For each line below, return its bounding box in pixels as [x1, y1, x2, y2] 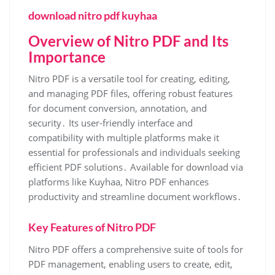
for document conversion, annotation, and [28, 101, 207, 114]
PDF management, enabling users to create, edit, [28, 257, 233, 270]
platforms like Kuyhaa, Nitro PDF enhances [28, 175, 209, 188]
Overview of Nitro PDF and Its [28, 31, 228, 50]
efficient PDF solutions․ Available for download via [28, 160, 243, 173]
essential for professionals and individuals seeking [28, 145, 240, 158]
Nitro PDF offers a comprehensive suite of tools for [28, 242, 243, 255]
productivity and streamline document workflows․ [28, 190, 242, 203]
